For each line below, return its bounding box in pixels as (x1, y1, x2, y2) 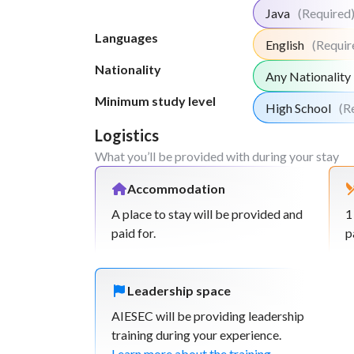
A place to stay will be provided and (111, 206, 303, 221)
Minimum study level (95, 93, 216, 108)
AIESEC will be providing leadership (111, 308, 304, 323)
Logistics (95, 126, 159, 145)
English (265, 37, 304, 52)
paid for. (111, 225, 156, 240)
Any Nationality (265, 69, 351, 84)
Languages (95, 30, 158, 45)
